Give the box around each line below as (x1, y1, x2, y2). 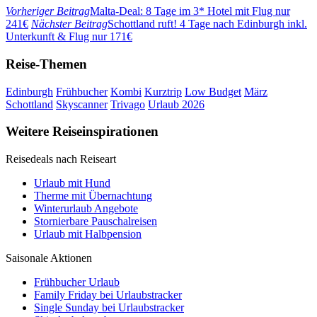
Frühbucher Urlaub (34, 275, 120, 288)
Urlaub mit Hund (34, 176, 110, 189)
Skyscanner (56, 98, 108, 110)
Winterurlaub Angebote (34, 202, 138, 214)
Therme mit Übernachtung (34, 189, 152, 202)
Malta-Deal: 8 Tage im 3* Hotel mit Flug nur (90, 5, 290, 18)
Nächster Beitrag (31, 18, 108, 30)
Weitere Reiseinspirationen (6, 124, 158, 139)
